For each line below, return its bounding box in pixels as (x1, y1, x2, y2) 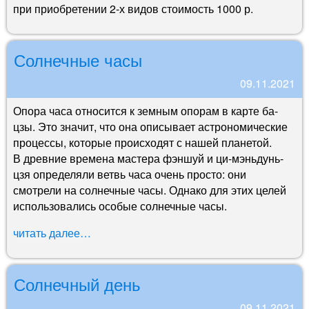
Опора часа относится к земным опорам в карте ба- (13, 102, 278, 119)
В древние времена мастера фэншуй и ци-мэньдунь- (13, 150, 283, 166)
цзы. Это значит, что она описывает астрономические (13, 118, 288, 134)
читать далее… (13, 224, 91, 241)
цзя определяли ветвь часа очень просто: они (13, 166, 246, 182)
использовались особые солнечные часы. (13, 197, 227, 214)
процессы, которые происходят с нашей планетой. (13, 134, 272, 150)
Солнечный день (14, 271, 141, 296)
